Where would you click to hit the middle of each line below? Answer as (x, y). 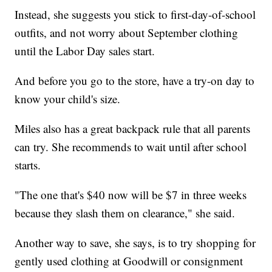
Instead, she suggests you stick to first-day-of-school (135, 14)
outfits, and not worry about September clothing (127, 32)
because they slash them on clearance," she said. (125, 212)
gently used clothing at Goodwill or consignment (129, 260)
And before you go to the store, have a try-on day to (135, 80)
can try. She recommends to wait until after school (131, 146)
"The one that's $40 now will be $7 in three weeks (131, 194)
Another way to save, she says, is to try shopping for (135, 242)
